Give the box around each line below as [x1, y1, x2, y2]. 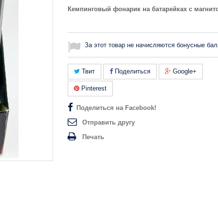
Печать [82, 133, 104, 141]
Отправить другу [82, 119, 135, 126]
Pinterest [79, 85, 107, 92]
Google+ [171, 68, 197, 75]
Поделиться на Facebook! [76, 104, 156, 111]
